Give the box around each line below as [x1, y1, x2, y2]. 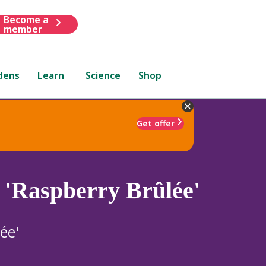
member [3, 22, 42, 36]
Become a [3, 12, 49, 26]
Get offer [137, 117, 175, 129]
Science [85, 68, 121, 82]
